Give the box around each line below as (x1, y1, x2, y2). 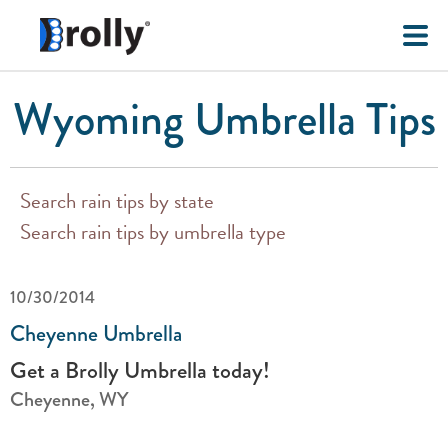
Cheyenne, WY (10, 385, 128, 414)
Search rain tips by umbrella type (20, 216, 286, 248)
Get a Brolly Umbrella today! (10, 353, 270, 387)
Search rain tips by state (20, 185, 214, 217)
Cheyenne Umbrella (10, 317, 182, 350)
